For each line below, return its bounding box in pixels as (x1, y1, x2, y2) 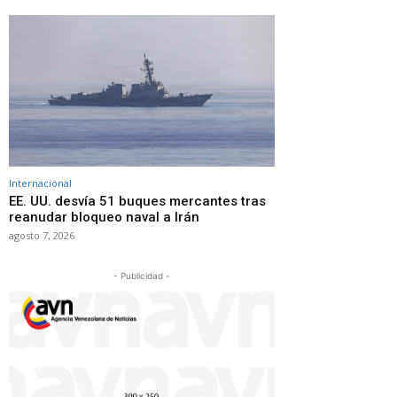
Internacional (9, 175, 72, 190)
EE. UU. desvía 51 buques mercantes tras (9, 192, 266, 209)
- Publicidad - (113, 269, 170, 281)
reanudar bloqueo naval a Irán (9, 208, 199, 225)
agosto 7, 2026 (9, 228, 74, 242)
